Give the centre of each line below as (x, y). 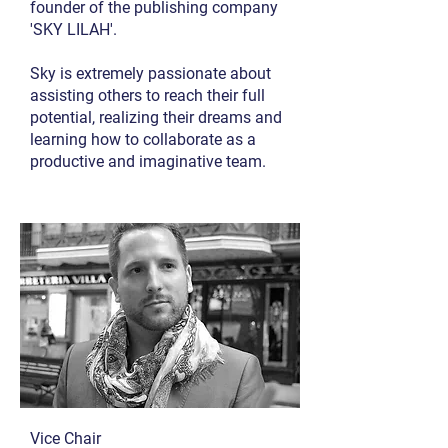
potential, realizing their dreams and (156, 117)
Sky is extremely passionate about (150, 73)
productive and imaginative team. (148, 161)
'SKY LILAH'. (73, 29)
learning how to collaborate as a (143, 139)
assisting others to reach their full (147, 95)
